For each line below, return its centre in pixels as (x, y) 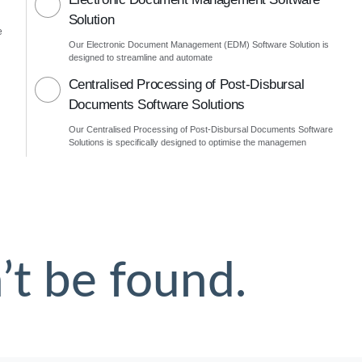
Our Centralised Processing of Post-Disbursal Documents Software (200, 129)
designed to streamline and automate (140, 57)
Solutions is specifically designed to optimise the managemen (187, 142)
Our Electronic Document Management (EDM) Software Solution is (198, 44)
